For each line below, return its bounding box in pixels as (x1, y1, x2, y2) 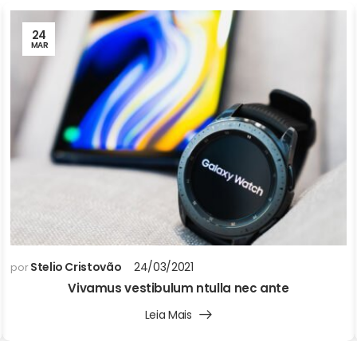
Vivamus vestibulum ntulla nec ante (68, 280, 289, 297)
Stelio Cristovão (29, 259, 122, 276)
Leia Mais (144, 307, 192, 324)
